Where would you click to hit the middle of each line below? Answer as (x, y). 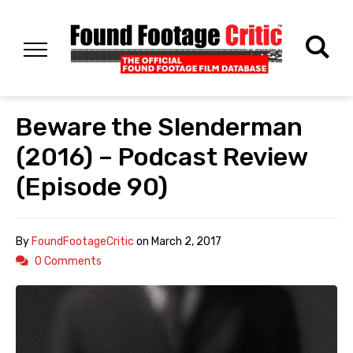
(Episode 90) (92, 187)
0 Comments (68, 262)
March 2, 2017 (186, 242)
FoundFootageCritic (83, 242)
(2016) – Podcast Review (162, 157)
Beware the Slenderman (159, 127)
